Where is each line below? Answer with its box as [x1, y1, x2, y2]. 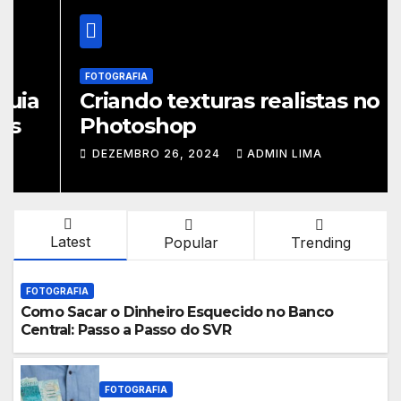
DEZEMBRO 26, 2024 [45, 147, 177, 161]
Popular [163, 234, 218, 252]
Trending [291, 234, 352, 252]
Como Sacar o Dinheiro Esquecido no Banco [21, 303, 333, 321]
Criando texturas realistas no [32, 88, 333, 115]
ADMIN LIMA [200, 147, 276, 161]
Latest [49, 233, 90, 252]
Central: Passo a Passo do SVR [21, 321, 231, 339]
